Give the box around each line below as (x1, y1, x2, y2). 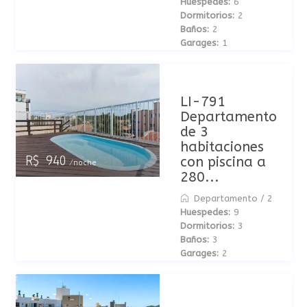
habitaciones (180, 139, 264, 155)
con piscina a (180, 154, 266, 170)
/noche (64, 158, 97, 167)
